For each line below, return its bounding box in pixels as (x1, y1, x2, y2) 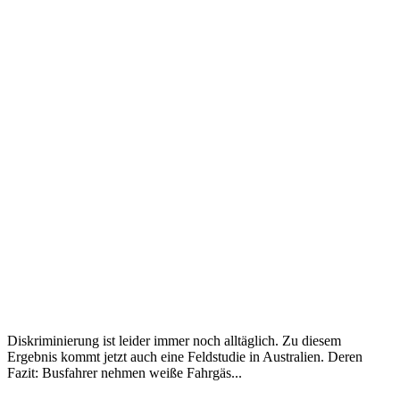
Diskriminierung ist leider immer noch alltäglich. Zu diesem (7, 332, 341, 348)
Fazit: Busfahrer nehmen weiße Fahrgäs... (7, 364, 242, 380)
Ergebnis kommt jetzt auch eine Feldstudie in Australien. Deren (7, 348, 362, 364)
